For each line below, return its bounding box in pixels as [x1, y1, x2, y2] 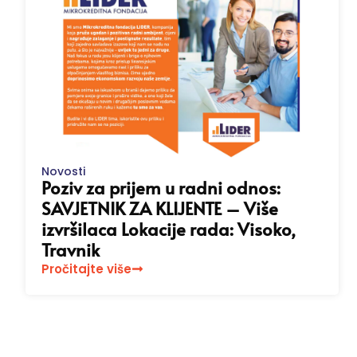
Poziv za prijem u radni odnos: [41, 175, 280, 200]
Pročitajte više [41, 261, 131, 278]
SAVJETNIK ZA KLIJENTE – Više [41, 196, 278, 221]
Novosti [41, 163, 85, 180]
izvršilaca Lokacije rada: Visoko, [41, 217, 296, 241]
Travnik [41, 237, 100, 262]
